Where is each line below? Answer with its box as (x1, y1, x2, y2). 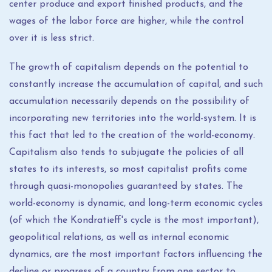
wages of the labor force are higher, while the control (9, 16, 243, 26)
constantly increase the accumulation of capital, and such (9, 80, 263, 89)
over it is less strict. (9, 33, 94, 43)
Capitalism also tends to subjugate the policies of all (9, 148, 243, 157)
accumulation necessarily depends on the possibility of (9, 97, 250, 106)
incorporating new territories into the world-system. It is (9, 114, 256, 123)
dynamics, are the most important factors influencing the (9, 250, 262, 259)
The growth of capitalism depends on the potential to (9, 63, 248, 72)
